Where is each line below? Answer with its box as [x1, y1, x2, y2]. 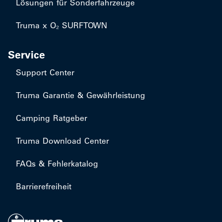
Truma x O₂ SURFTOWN [16, 20, 107, 30]
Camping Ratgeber [16, 113, 87, 123]
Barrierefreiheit [16, 181, 71, 191]
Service [8, 49, 45, 61]
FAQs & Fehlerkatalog [16, 159, 98, 168]
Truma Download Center [16, 136, 109, 146]
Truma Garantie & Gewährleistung [16, 90, 145, 100]
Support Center [16, 67, 74, 77]
